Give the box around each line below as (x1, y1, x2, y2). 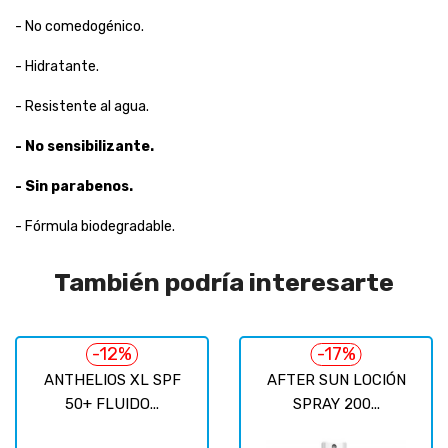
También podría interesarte (54, 267, 394, 297)
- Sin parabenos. (15, 177, 133, 195)
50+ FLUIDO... (65, 394, 159, 413)
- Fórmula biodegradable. (15, 217, 175, 235)
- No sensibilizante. (15, 137, 154, 155)
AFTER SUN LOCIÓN (266, 370, 406, 389)
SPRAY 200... (292, 394, 380, 413)
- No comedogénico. (15, 17, 144, 35)
